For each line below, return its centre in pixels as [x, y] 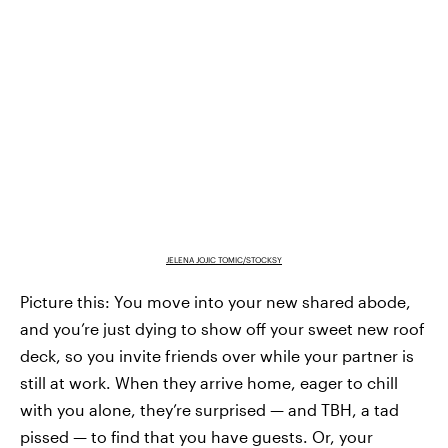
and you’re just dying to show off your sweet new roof [222, 329]
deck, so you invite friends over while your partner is [217, 356]
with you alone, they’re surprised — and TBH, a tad [209, 410]
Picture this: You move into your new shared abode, [215, 302]
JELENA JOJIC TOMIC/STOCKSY [224, 260]
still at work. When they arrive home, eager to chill [209, 383]
